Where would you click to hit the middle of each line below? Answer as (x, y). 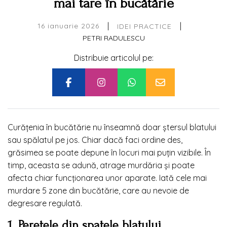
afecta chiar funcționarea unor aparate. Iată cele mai (107, 178)
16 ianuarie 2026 (68, 26)
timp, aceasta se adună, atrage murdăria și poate (101, 165)
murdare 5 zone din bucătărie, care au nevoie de (98, 190)
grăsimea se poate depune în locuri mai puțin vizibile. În (109, 152)
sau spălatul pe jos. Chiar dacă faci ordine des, (95, 140)
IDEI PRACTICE (144, 26)
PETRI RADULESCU (113, 38)
